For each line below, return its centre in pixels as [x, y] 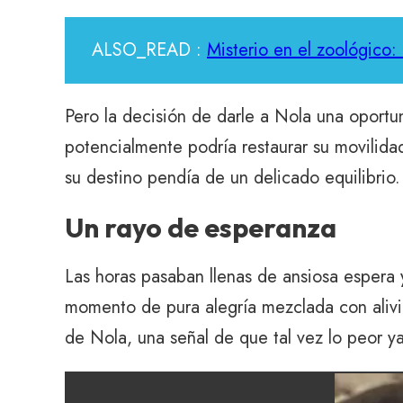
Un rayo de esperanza [201, 228]
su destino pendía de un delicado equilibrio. [233, 178]
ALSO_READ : [149, 50]
